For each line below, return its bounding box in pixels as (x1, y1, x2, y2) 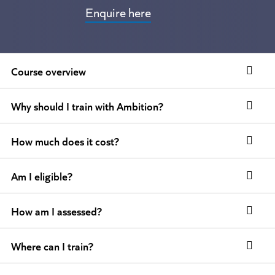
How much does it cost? (10, 133, 119, 149)
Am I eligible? (10, 168, 72, 184)
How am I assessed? (10, 203, 102, 219)
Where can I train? (10, 238, 93, 254)
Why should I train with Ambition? (10, 98, 163, 114)
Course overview (10, 63, 86, 79)
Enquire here (85, 2, 152, 20)
